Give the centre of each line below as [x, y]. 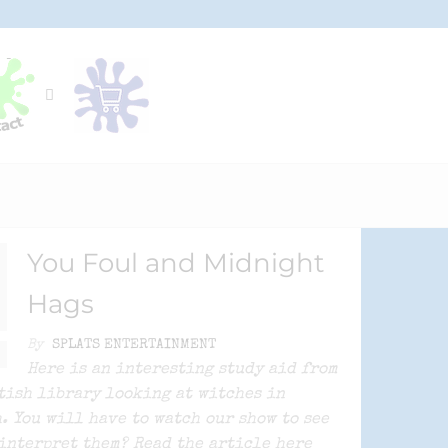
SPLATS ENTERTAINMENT [134, 345]
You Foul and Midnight [176, 263]
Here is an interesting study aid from [183, 370]
